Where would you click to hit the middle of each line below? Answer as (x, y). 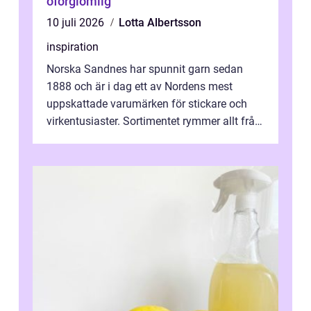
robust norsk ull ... (90, 138)
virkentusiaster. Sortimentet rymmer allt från (154, 121)
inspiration (73, 47)
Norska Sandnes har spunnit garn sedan (145, 69)
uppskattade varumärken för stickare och (147, 103)
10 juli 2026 (77, 22)
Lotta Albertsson (160, 22)
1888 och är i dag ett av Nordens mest (140, 86)
